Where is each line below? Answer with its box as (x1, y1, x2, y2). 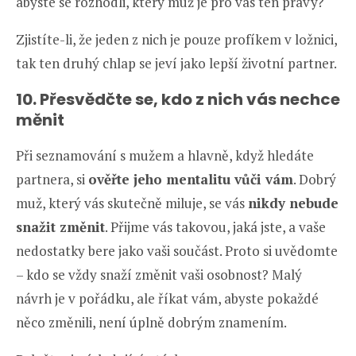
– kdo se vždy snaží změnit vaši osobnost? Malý (16, 265, 302, 284)
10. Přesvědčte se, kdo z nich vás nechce (16, 87, 340, 110)
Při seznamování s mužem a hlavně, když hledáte (16, 145, 314, 164)
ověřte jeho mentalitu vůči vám (88, 169, 293, 188)
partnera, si (16, 169, 88, 188)
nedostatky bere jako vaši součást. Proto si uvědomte (16, 241, 338, 260)
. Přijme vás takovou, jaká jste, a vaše (105, 217, 326, 236)
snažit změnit (16, 217, 105, 236)
